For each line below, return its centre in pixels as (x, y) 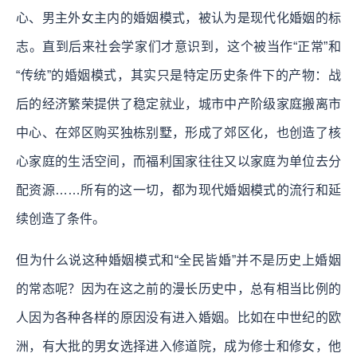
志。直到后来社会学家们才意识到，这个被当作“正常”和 (178, 46)
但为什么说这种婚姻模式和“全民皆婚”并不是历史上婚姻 (178, 260)
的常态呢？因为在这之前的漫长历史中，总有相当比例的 (178, 288)
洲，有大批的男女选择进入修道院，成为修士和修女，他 (178, 346)
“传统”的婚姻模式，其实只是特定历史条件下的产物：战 (178, 75)
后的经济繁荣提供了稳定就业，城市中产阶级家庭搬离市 (178, 104)
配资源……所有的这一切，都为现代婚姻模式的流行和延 (178, 190)
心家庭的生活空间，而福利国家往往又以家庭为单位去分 (178, 161)
